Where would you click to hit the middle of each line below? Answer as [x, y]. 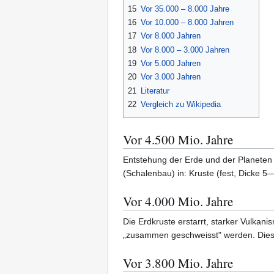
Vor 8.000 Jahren [171, 36]
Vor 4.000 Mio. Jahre [178, 202]
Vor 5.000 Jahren [171, 64]
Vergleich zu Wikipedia [181, 105]
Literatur [155, 91]
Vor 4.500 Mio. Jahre [178, 140]
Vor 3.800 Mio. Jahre [178, 263]
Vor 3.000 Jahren [171, 77]
